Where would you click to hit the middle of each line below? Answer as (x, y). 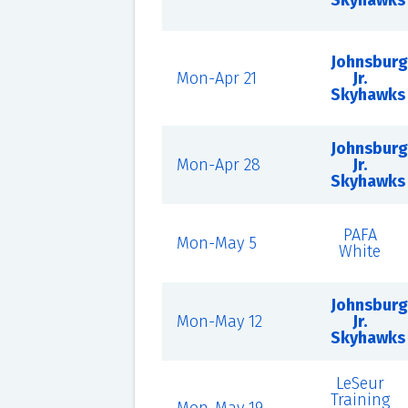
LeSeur (360, 383)
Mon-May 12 (219, 321)
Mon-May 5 (216, 243)
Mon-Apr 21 (216, 78)
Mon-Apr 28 (218, 165)
